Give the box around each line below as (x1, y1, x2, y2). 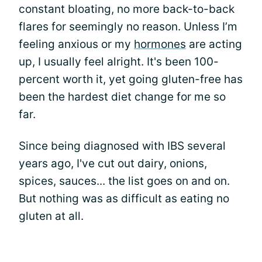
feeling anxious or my (19, 37, 134, 51)
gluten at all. (19, 209, 84, 223)
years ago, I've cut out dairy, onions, (19, 157, 207, 170)
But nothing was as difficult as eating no (19, 192, 229, 205)
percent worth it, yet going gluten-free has (19, 73, 243, 86)
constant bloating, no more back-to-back (19, 2, 235, 16)
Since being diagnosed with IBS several (19, 139, 226, 153)
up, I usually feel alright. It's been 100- (19, 55, 219, 68)
